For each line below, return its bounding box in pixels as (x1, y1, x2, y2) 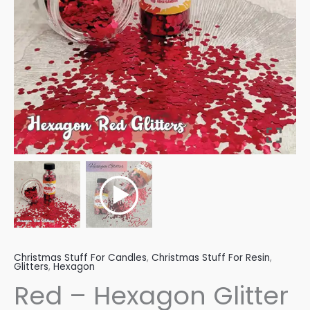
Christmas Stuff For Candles (14, 251, 147, 265)
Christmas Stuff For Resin (152, 251, 270, 265)
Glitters (14, 260, 48, 274)
